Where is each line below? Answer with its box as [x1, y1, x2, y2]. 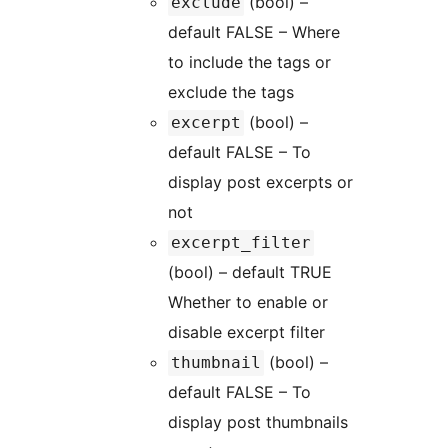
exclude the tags [168, 82, 294, 103]
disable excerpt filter [168, 322, 325, 343]
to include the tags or [168, 52, 331, 73]
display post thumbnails [168, 412, 348, 433]
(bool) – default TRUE [168, 262, 332, 283]
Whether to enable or [168, 292, 328, 313]
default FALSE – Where [168, 22, 340, 43]
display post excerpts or [168, 172, 353, 193]
